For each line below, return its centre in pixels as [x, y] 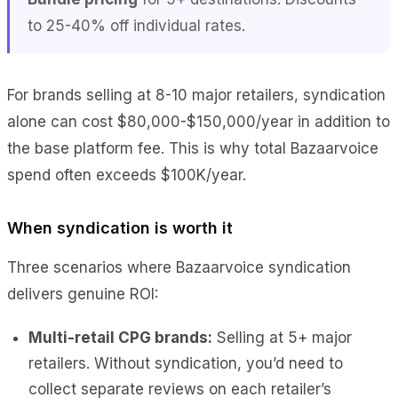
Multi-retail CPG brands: [120, 337]
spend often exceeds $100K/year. [127, 175]
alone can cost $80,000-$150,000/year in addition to [199, 121]
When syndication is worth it [120, 227]
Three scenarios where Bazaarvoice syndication [179, 267]
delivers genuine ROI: [83, 294]
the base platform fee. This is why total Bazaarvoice [193, 148]
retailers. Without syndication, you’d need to [186, 363]
